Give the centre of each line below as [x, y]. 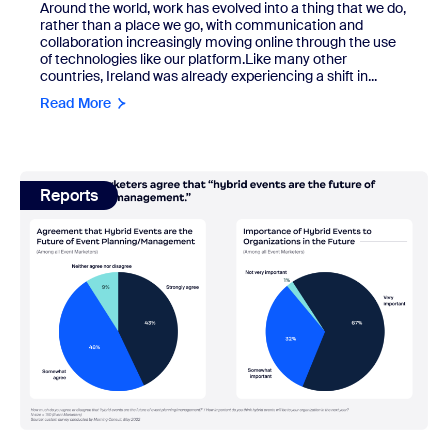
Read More [75, 103]
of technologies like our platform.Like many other [193, 59]
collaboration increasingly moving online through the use [218, 42]
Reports [69, 196]
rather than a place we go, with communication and [201, 25]
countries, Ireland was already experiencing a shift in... [208, 76]
